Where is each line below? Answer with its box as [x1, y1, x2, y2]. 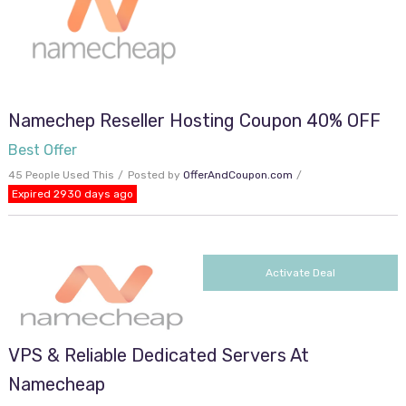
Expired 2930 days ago [11, 188, 133, 201]
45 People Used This [7, 169, 114, 182]
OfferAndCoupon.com [182, 169, 293, 182]
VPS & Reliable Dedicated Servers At [7, 344, 309, 367]
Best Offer [7, 141, 77, 159]
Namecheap [7, 373, 105, 396]
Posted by [127, 169, 183, 182]
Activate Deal [266, 266, 336, 280]
